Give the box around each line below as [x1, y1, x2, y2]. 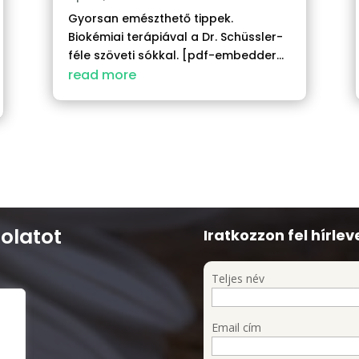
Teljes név [211, 271, 264, 287]
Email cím [211, 320, 261, 336]
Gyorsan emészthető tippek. [67, 10, 233, 26]
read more [67, 65, 136, 84]
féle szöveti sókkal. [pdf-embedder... [67, 46, 284, 63]
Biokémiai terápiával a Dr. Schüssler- [67, 28, 283, 45]
